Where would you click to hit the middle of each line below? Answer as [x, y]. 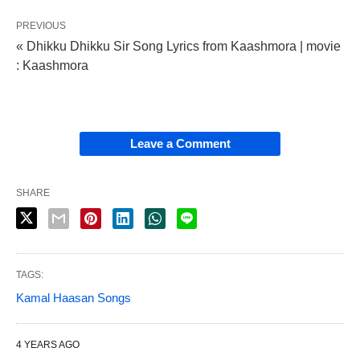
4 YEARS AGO [48, 345]
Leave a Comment [180, 143]
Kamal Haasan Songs [74, 298]
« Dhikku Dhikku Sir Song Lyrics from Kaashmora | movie [178, 46]
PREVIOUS [41, 26]
